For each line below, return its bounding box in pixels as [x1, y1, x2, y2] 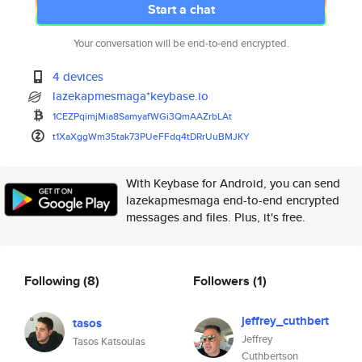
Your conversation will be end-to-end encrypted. [73, 36, 289, 51]
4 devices [53, 68, 104, 85]
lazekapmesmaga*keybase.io [53, 87, 209, 104]
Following [24, 271, 83, 290]
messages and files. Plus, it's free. [126, 208, 305, 225]
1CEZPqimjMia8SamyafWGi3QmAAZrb [53, 109, 218, 123]
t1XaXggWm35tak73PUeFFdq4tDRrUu [53, 129, 219, 143]
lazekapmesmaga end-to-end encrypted [126, 192, 339, 208]
